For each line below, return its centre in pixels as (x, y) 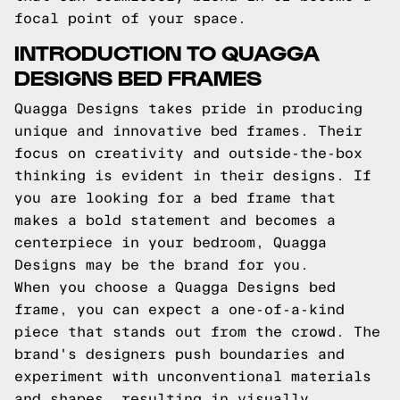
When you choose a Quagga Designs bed (175, 287)
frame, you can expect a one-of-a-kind (179, 309)
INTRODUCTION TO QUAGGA (167, 51)
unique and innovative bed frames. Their (188, 131)
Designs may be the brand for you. (162, 265)
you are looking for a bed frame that (175, 198)
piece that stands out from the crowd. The (197, 332)
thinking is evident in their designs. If (193, 175)
